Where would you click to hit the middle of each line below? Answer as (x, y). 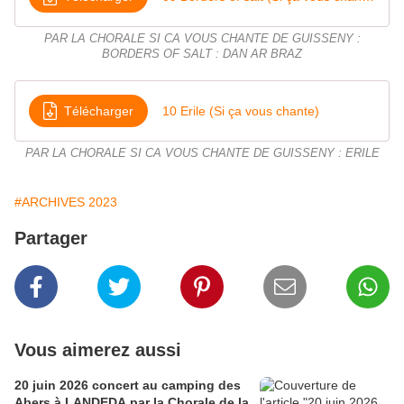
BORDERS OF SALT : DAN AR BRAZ (202, 55)
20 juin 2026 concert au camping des (128, 386)
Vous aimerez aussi (98, 350)
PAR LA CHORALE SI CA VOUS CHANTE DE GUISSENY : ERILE (202, 154)
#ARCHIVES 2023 (66, 202)
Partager (51, 239)
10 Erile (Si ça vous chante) (241, 110)
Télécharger (99, 110)
